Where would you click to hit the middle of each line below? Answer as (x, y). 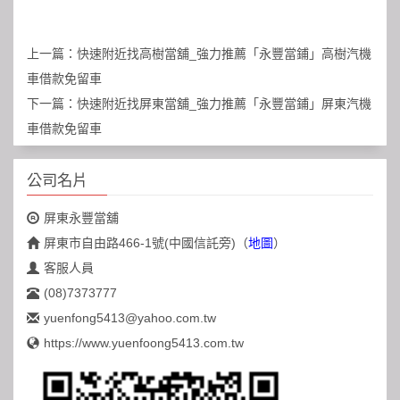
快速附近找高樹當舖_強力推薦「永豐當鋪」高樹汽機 (224, 54)
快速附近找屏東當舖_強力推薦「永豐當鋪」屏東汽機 (224, 104)
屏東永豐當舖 (81, 218)
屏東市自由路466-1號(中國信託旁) (140, 243)
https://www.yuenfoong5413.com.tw (144, 343)
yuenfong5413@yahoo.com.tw (130, 318)
